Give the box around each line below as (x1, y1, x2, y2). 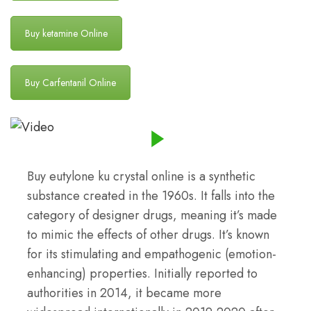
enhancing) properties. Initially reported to (27, 264, 258, 283)
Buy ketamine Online (25, 26, 108, 40)
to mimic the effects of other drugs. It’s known (27, 225, 269, 244)
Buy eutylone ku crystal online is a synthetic (27, 167, 255, 185)
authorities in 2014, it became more (27, 283, 221, 302)
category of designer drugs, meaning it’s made (27, 205, 277, 224)
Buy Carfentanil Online (25, 76, 116, 90)
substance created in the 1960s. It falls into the (27, 186, 275, 205)
